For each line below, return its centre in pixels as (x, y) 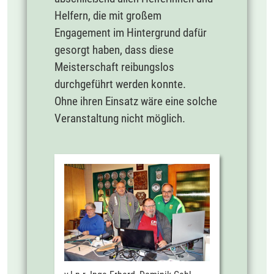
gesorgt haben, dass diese (114, 50)
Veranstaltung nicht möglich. (120, 119)
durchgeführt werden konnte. (120, 84)
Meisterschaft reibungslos (114, 67)
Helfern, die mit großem (108, 16)
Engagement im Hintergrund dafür (131, 33)
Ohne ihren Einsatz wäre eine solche (136, 102)
